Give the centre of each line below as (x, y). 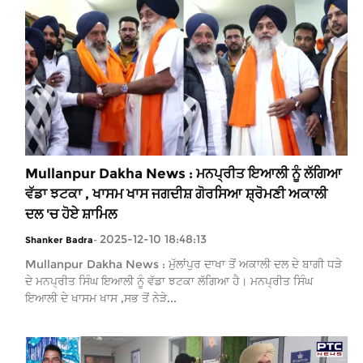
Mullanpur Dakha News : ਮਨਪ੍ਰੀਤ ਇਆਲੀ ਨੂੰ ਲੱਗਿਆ (184, 173)
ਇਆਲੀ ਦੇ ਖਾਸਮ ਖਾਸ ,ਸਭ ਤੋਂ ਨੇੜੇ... (101, 298)
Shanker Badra (59, 239)
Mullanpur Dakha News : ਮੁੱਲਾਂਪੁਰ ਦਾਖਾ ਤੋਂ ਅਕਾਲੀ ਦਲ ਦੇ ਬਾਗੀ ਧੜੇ (184, 264)
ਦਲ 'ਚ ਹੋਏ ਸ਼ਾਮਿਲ (71, 214)
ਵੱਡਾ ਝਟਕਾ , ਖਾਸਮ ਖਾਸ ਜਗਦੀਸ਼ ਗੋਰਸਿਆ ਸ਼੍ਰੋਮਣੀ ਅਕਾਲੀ (176, 193)
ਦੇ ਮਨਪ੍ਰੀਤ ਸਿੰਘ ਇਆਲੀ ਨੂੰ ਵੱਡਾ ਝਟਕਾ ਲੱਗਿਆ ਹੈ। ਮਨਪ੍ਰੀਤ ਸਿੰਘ (169, 281)
